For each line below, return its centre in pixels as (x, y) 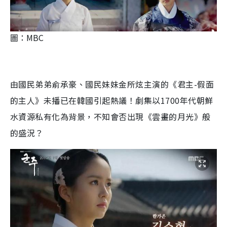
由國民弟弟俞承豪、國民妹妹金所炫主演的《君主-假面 (112, 84)
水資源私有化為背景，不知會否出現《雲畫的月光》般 (110, 116)
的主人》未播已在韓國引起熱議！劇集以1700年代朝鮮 (112, 100)
